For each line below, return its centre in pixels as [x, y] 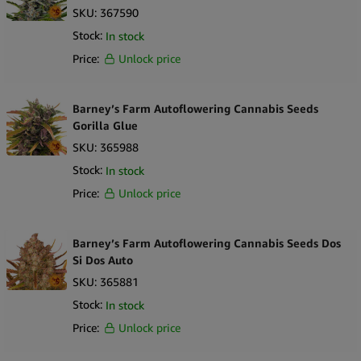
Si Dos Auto [103, 260]
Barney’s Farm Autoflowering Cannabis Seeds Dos [207, 243]
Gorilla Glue [105, 126]
